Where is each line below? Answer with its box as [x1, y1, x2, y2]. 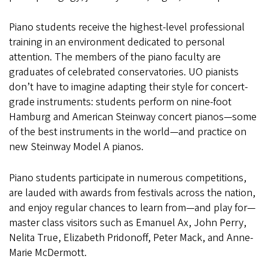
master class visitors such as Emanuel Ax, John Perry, [9, 215, 246, 230]
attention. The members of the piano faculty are [9, 49, 221, 65]
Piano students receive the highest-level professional [9, 19, 245, 35]
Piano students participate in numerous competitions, [9, 170, 246, 185]
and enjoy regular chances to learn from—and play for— [9, 200, 255, 215]
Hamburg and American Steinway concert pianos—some [9, 109, 257, 124]
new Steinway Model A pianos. [9, 139, 144, 154]
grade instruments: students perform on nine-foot [9, 94, 232, 109]
